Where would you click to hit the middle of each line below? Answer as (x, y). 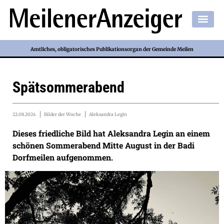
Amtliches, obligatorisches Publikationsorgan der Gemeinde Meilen (112, 49)
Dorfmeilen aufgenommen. (63, 157)
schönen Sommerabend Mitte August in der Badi (103, 145)
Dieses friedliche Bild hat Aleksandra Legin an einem (111, 133)
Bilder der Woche (62, 114)
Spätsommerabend (68, 87)
